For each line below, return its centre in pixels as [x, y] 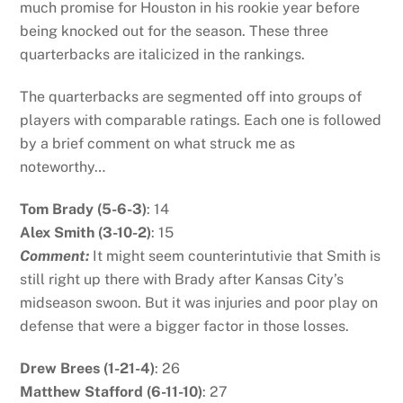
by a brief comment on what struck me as [158, 144]
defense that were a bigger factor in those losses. [185, 327]
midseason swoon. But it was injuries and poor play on [199, 303]
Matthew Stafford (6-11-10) [112, 391]
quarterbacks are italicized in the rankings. [163, 55]
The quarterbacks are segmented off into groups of [191, 97]
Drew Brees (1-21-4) [88, 368]
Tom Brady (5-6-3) [84, 210]
